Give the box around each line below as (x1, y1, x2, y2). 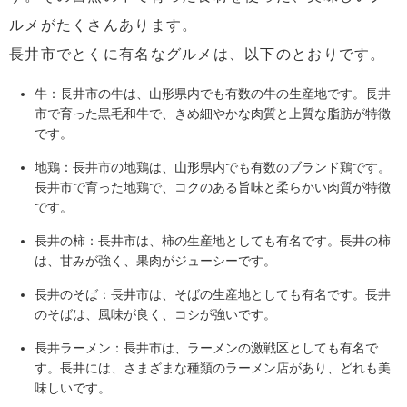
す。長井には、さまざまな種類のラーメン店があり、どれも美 (35, 360, 391, 375)
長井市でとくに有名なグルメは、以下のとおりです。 (9, 45, 386, 62)
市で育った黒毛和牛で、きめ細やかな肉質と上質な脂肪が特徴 (35, 105, 391, 121)
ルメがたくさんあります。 (9, 16, 198, 33)
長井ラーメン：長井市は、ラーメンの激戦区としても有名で (35, 340, 378, 355)
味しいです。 (35, 380, 111, 395)
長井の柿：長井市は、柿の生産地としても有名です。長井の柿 (35, 233, 391, 248)
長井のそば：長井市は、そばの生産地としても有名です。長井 (35, 286, 391, 302)
